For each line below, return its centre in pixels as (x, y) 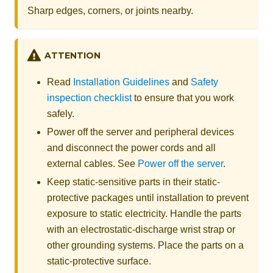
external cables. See (92, 163)
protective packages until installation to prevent (148, 197)
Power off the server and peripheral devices (140, 132)
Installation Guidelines (121, 82)
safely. (61, 113)
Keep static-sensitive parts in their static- (133, 182)
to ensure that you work (183, 97)
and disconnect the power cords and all (131, 147)
